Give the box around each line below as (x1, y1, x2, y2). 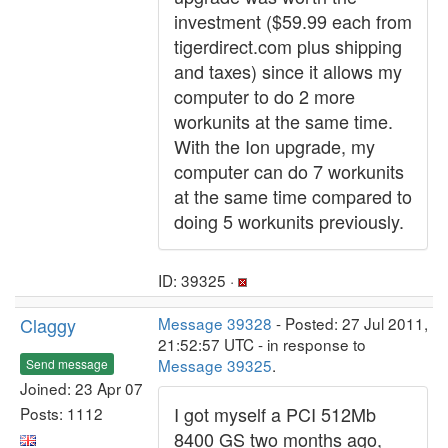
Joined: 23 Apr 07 (20, 376, 143, 399)
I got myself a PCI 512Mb (174, 401, 376, 427)
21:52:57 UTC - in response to (158, 333, 366, 355)
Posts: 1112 (20, 401, 103, 424)
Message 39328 (158, 312, 272, 334)
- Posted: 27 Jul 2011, (272, 312, 428, 334)
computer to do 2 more (174, 83, 355, 109)
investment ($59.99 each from (174, 8, 412, 34)
